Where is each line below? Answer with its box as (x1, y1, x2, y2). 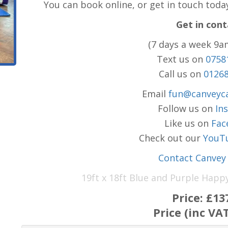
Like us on (164, 117, 212, 129)
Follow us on (157, 102, 215, 115)
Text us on (156, 53, 206, 65)
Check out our (139, 132, 204, 144)
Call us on (158, 68, 204, 80)
